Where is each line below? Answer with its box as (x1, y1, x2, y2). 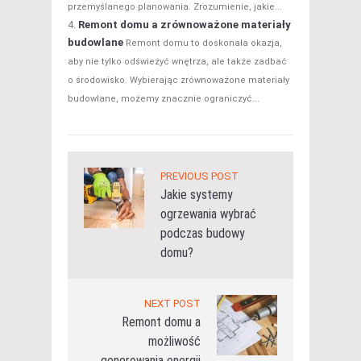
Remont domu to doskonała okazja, (126, 38, 282, 49)
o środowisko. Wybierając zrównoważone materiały (68, 75, 289, 86)
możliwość (148, 334, 201, 350)
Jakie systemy (160, 187, 233, 203)
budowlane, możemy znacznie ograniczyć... (68, 93, 259, 105)
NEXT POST (144, 297, 201, 310)
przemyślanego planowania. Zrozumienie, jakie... (68, 2, 282, 13)
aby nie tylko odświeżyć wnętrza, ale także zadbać (68, 56, 287, 68)
